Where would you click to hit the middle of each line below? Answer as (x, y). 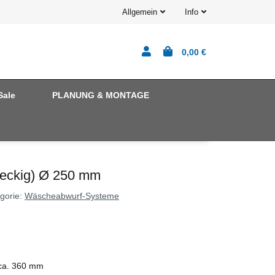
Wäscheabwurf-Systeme (72, 196)
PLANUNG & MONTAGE (101, 95)
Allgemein (140, 12)
